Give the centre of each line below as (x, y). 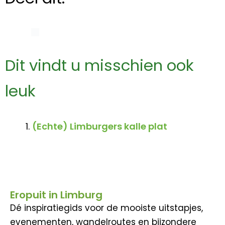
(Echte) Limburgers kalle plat (100, 126)
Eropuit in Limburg (56, 195)
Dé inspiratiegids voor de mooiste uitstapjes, (106, 208)
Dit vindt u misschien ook (99, 65)
